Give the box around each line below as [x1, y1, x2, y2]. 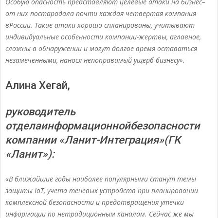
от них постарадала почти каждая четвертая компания [5, 9, 196, 18]
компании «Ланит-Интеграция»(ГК [5, 134, 181, 146]
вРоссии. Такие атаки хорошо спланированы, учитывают [5, 20, 195, 30]
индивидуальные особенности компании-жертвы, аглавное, [5, 32, 201, 42]
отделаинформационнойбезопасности [5, 120, 200, 132]
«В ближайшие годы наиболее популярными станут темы [5, 174, 196, 184]
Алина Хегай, [5, 79, 70, 92]
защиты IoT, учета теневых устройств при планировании [5, 186, 198, 196]
